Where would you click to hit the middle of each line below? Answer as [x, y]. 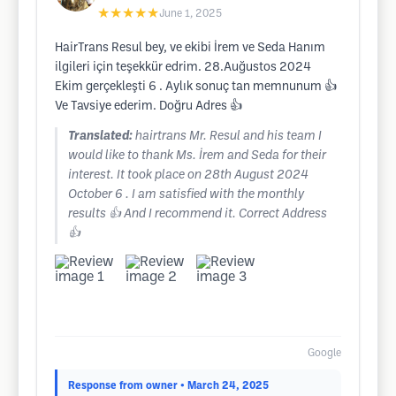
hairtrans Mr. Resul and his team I [228, 137]
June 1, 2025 [190, 14]
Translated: [100, 137]
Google [324, 353]
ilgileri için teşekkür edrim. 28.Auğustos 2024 [183, 68]
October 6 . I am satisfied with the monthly [186, 195]
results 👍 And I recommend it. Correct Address [198, 214]
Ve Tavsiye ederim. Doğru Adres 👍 [148, 107]
